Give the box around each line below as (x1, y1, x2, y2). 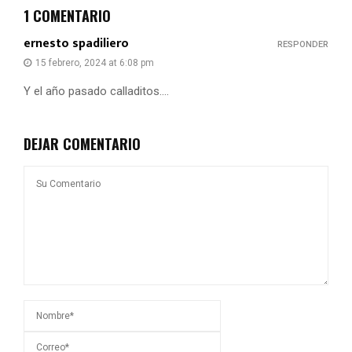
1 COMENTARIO (24, 5, 111, 26)
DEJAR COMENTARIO (24, 133, 141, 154)
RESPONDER (277, 38, 328, 49)
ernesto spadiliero (24, 32, 129, 54)
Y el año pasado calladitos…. (24, 83, 169, 98)
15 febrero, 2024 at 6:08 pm (35, 57, 154, 68)
